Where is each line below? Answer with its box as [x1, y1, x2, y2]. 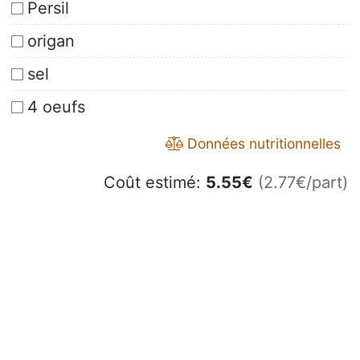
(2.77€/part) [258, 173, 348, 193]
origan [27, 31, 75, 51]
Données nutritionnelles [183, 135, 341, 153]
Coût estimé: [104, 173, 206, 193]
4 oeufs [27, 97, 85, 117]
